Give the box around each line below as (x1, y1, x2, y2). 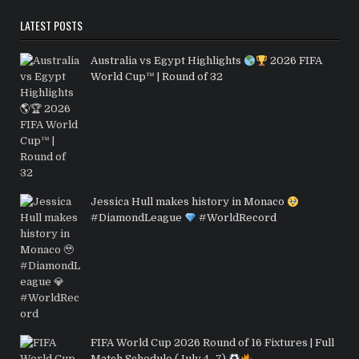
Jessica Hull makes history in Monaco (91, 196, 288, 208)
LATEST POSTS (20, 17, 83, 34)
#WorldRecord (196, 212, 277, 224)
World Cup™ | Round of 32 (91, 71, 224, 83)
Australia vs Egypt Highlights (91, 54, 244, 67)
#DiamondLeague (91, 212, 185, 224)
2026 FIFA (268, 54, 323, 67)
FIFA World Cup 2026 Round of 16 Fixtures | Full (91, 337, 335, 349)
